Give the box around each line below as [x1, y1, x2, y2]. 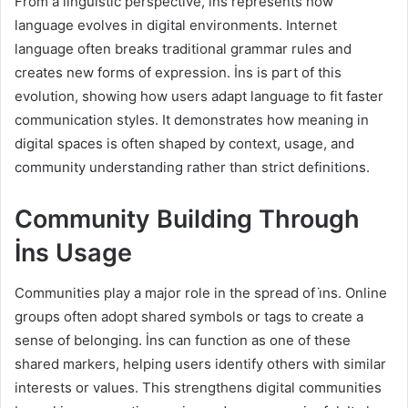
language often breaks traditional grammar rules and [15, 39, 352, 57]
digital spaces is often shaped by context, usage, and [15, 134, 354, 152]
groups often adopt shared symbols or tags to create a [15, 308, 363, 326]
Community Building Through [15, 203, 360, 234]
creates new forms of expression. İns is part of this [15, 63, 342, 81]
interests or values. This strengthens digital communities [15, 379, 382, 397]
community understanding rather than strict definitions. [15, 158, 370, 176]
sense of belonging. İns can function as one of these [15, 331, 351, 350]
